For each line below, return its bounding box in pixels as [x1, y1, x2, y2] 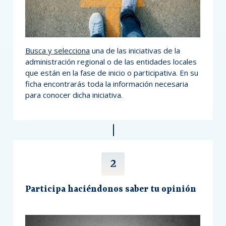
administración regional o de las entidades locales [25, 56, 197, 67]
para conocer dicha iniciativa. [25, 90, 123, 100]
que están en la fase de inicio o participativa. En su [25, 68, 199, 78]
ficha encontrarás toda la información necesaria [25, 79, 189, 89]
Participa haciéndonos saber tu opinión [25, 184, 197, 195]
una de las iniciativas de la [90, 45, 181, 56]
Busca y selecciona [25, 45, 90, 56]
